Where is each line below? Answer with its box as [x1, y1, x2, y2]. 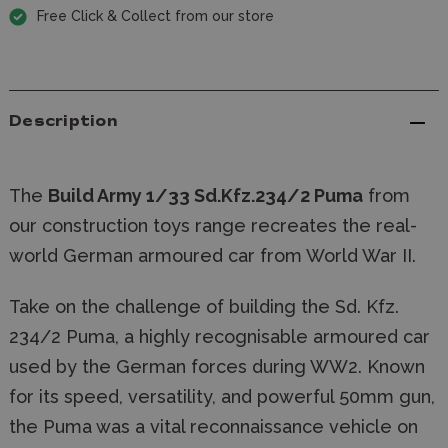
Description [9, 113, 118, 132]
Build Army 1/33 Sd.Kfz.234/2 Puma [48, 185, 363, 207]
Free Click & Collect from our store [37, 8, 274, 25]
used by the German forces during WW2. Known [9, 356, 425, 378]
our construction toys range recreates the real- [9, 215, 417, 237]
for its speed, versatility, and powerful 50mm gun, [9, 386, 435, 408]
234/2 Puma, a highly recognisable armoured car [9, 326, 430, 348]
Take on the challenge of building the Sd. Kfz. [9, 296, 399, 318]
